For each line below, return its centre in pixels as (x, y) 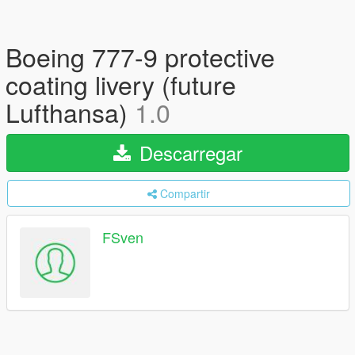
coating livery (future (121, 84)
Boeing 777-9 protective (140, 56)
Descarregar (188, 153)
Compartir (185, 193)
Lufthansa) (70, 112)
